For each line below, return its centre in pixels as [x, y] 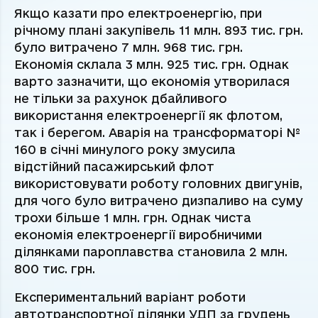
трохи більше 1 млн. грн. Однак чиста [133, 218]
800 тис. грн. [55, 269]
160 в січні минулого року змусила [125, 150]
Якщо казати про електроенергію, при [138, 13]
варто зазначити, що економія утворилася [152, 82]
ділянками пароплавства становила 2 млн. [151, 252]
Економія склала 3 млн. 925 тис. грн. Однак [152, 65]
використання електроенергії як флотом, [148, 116]
